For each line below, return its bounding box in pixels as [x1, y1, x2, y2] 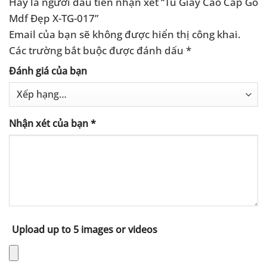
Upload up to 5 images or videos [12, 223, 157, 237]
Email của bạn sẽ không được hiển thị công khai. [9, 27, 241, 42]
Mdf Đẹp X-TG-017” [9, 11, 101, 26]
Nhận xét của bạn [9, 116, 91, 130]
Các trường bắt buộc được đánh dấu [9, 43, 186, 58]
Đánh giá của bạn [9, 64, 87, 78]
